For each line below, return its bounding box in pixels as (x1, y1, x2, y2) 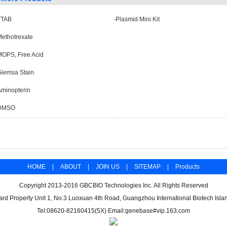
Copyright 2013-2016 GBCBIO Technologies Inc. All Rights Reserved (19, 182, 208, 189)
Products (175, 163, 200, 170)
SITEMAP (134, 163, 161, 170)
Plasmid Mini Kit (116, 16, 160, 23)
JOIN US (96, 163, 120, 170)
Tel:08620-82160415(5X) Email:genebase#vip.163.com (37, 207, 190, 214)
